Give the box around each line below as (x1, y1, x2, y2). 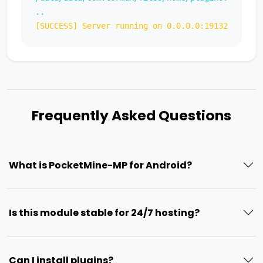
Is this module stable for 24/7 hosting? (9, 205, 200, 220)
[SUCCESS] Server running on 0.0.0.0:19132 (35, 21, 228, 31)
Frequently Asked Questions (32, 106, 231, 126)
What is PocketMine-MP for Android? (9, 158, 192, 172)
